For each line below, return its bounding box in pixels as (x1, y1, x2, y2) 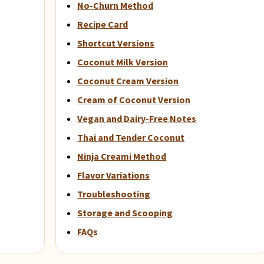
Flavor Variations (77, 169, 150, 181)
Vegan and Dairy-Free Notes (77, 112, 197, 124)
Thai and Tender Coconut (77, 131, 185, 143)
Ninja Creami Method (77, 150, 167, 162)
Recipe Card (77, 18, 128, 30)
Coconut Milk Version (77, 55, 169, 68)
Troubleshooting (77, 187, 151, 200)
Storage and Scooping (77, 206, 173, 219)
